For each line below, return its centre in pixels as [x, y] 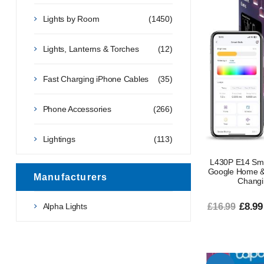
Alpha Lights [65, 206]
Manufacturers [70, 177]
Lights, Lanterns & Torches [91, 49]
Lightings [59, 139]
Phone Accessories [77, 109]
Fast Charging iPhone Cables [96, 79]
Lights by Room [71, 19]
